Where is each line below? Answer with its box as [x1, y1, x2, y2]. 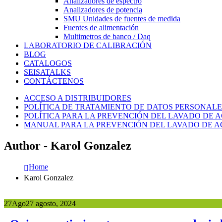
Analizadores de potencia [63, 5, 142, 14]
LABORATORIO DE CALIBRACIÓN [24, 41, 152, 50]
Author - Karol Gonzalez [4, 139, 131, 152]
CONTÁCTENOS [24, 76, 84, 85]
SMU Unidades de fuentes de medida [63, 14, 180, 23]
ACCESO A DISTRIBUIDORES [24, 93, 131, 102]
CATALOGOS [24, 58, 72, 67]
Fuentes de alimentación [63, 23, 139, 32]
